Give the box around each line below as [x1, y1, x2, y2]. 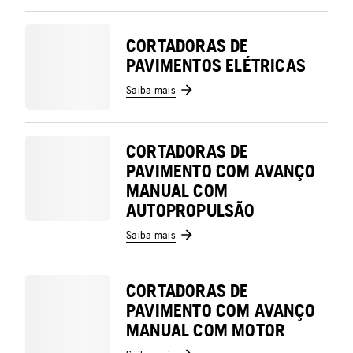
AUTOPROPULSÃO [126, 200, 255, 221]
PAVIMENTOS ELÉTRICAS [126, 55, 306, 76]
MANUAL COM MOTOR [126, 320, 286, 340]
